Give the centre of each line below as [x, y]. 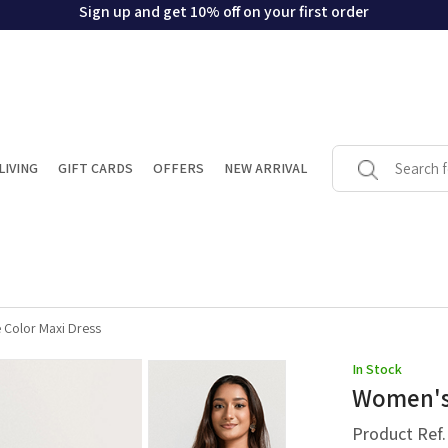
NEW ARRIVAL [265, 168]
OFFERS [178, 168]
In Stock [376, 369]
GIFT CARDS [95, 168]
